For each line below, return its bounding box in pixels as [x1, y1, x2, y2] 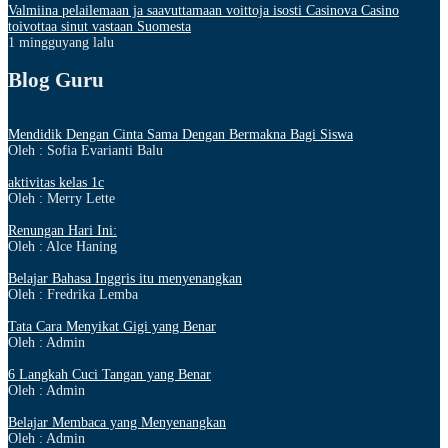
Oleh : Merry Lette [8, 190, 115, 206]
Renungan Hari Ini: [8, 222, 117, 238]
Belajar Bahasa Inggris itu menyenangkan [8, 270, 242, 286]
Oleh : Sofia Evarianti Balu [8, 142, 163, 158]
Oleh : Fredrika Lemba [8, 286, 138, 302]
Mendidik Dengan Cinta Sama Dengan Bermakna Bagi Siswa [8, 126, 353, 142]
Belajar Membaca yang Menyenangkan [8, 414, 226, 430]
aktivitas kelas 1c [8, 174, 104, 190]
